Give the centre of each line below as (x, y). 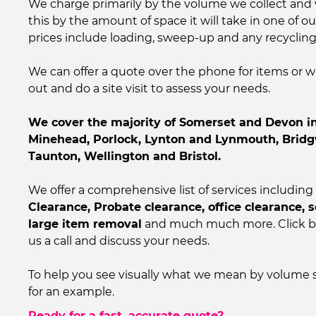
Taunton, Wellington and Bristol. (124, 157)
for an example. (71, 292)
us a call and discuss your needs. (119, 241)
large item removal (85, 224)
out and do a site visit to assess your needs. (149, 89)
